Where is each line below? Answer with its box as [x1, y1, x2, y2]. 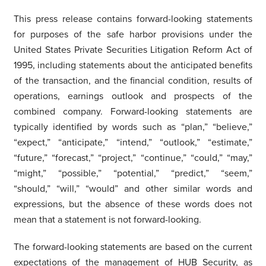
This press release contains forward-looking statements [13, 12, 253, 25]
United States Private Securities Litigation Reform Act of [13, 43, 253, 56]
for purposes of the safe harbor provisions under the [13, 28, 253, 40]
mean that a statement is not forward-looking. [13, 213, 201, 226]
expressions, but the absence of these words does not [13, 198, 253, 210]
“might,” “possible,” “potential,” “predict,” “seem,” [13, 167, 253, 179]
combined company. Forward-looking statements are [13, 105, 253, 118]
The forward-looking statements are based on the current [13, 240, 253, 253]
